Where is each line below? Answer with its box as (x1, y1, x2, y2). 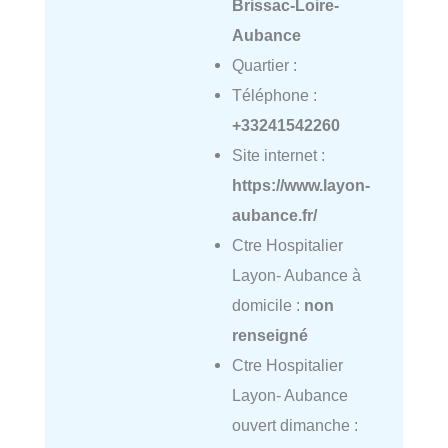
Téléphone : (231, 85, 317, 104)
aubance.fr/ (231, 205, 317, 224)
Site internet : (231, 145, 325, 164)
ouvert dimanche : (231, 415, 358, 434)
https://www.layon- (231, 175, 370, 194)
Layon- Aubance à (231, 265, 361, 284)
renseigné (231, 325, 308, 344)
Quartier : (231, 55, 297, 74)
